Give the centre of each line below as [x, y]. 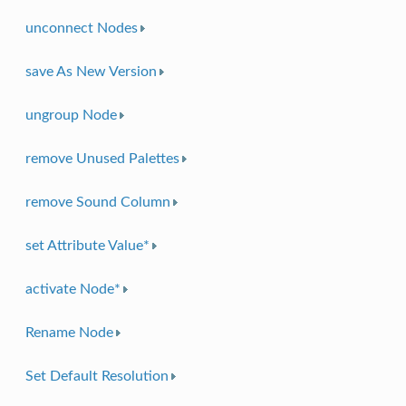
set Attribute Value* [87, 245]
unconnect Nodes [81, 28]
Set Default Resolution [97, 376]
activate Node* [72, 289]
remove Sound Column [97, 202]
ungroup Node [71, 115]
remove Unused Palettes [102, 158]
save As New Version [91, 71]
